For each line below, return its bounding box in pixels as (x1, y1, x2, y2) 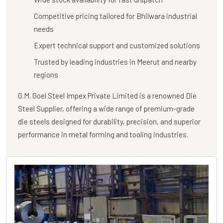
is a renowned (138, 91, 186, 100)
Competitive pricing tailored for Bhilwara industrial (34, 11, 197, 20)
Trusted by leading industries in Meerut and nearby (34, 57, 197, 66)
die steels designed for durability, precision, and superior (18, 116, 201, 126)
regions (34, 70, 58, 79)
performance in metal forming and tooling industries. (18, 129, 188, 139)
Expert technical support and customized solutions (34, 40, 200, 50)
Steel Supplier (18, 104, 62, 113)
